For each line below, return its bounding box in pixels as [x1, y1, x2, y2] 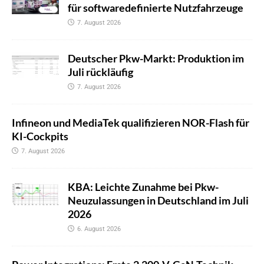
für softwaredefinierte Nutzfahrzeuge [68, 1, 243, 15]
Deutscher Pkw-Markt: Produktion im [68, 52, 244, 65]
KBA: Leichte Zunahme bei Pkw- [68, 180, 219, 194]
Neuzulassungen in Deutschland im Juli [68, 194, 249, 207]
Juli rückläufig [68, 65, 133, 79]
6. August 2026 [77, 225, 121, 233]
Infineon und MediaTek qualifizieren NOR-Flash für [12, 116, 249, 130]
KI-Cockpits [12, 130, 68, 143]
